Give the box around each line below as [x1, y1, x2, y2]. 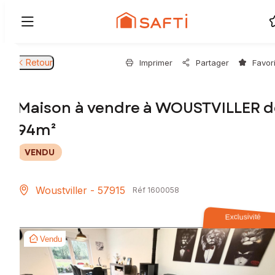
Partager [196, 58, 229, 68]
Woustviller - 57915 [36, 184, 125, 197]
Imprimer [139, 58, 172, 68]
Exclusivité [225, 212, 261, 222]
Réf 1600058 [133, 185, 179, 195]
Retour [26, 57, 53, 68]
